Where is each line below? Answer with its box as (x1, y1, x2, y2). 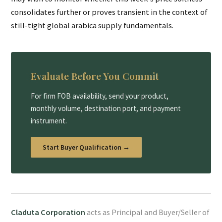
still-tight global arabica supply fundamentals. (11, 20, 174, 31)
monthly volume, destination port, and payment (31, 104, 181, 113)
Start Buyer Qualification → (43, 142, 130, 152)
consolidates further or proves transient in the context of (11, 7, 208, 17)
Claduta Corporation (11, 207, 86, 218)
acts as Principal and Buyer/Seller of (85, 207, 210, 218)
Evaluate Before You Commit (31, 69, 159, 83)
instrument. (31, 116, 67, 126)
